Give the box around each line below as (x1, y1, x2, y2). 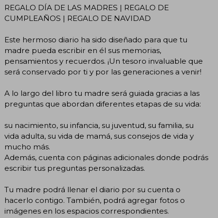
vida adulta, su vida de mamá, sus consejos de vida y (4, 131, 194, 141)
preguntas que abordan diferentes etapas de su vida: (4, 99, 201, 109)
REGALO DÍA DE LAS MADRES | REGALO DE (4, 2, 169, 12)
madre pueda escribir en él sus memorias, (4, 45, 161, 55)
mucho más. (4, 142, 50, 151)
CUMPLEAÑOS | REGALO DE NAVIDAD (4, 13, 151, 23)
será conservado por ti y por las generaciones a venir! (4, 67, 201, 76)
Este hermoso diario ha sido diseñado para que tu (4, 35, 187, 44)
